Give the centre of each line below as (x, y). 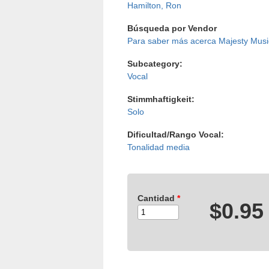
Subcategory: (155, 64)
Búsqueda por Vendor (172, 29)
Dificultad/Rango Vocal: (176, 135)
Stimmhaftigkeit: (161, 99)
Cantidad (157, 198)
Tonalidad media (159, 147)
